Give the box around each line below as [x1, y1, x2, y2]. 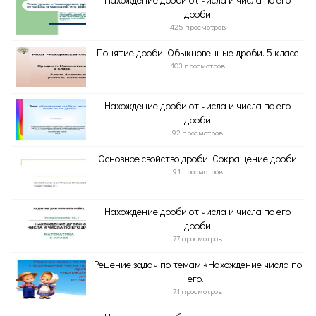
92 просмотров [172, 127, 223, 138]
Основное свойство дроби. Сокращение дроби [98, 152, 297, 165]
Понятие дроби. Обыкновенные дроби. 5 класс [97, 46, 298, 59]
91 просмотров [172, 166, 223, 176]
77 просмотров [173, 233, 222, 243]
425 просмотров [169, 21, 226, 32]
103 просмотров [170, 60, 225, 71]
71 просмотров [173, 286, 222, 296]
